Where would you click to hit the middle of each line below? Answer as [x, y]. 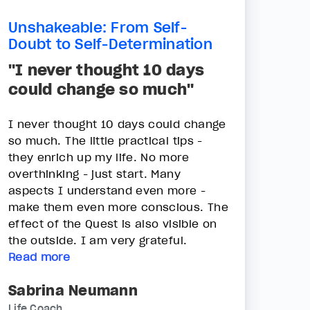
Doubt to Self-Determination [110, 44]
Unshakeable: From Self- [98, 27]
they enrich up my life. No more [99, 157]
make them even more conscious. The [118, 207]
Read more [39, 256]
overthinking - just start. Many [94, 173]
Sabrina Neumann [73, 290]
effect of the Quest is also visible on [113, 223]
